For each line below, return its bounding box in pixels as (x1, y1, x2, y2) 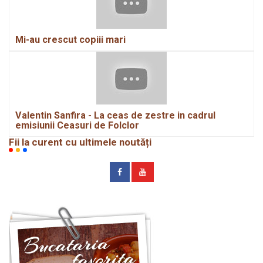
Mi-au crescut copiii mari (15, 34, 126, 46)
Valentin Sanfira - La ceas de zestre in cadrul (15, 110, 215, 122)
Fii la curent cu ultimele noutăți (9, 136, 151, 149)
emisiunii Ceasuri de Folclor (15, 120, 139, 131)
